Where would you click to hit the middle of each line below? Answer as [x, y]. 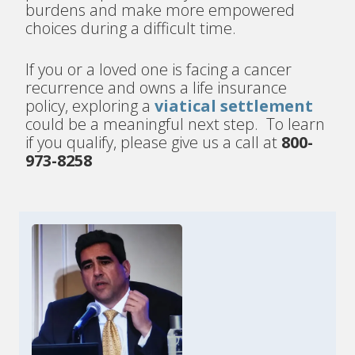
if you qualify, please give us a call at [154, 143]
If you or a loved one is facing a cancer [159, 70]
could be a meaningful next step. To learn [176, 124]
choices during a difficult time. [131, 29]
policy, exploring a [90, 106]
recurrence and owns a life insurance [157, 88]
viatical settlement [234, 106]
